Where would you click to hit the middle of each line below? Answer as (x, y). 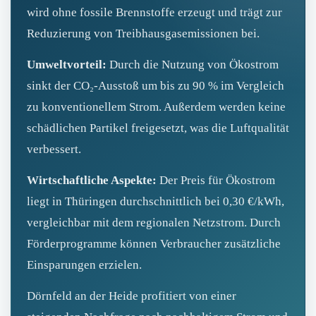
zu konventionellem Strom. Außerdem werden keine (156, 107)
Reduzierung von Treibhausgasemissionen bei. (143, 33)
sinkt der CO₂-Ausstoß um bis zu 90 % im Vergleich (156, 85)
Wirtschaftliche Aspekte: (92, 180)
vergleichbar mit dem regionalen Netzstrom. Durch (154, 222)
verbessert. (54, 149)
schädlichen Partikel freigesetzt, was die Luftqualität (158, 128)
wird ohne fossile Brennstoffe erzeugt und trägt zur (154, 12)
